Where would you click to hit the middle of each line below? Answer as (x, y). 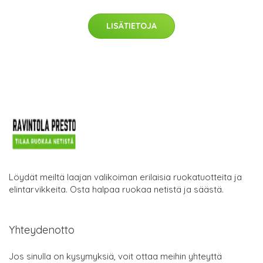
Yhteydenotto (42, 230)
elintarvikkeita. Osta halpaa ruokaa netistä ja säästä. (116, 189)
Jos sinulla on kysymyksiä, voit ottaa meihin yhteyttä (115, 256)
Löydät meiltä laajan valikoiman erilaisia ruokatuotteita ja (125, 177)
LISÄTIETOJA (131, 26)
